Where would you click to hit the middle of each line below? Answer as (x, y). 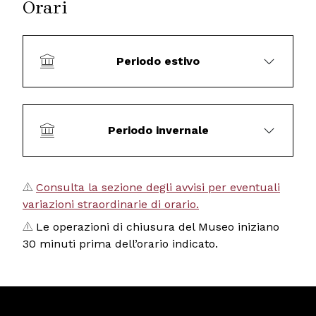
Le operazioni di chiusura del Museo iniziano (156, 226)
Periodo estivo (158, 61)
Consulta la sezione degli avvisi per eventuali (158, 187)
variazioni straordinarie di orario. (111, 204)
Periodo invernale (158, 130)
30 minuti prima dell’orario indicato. (120, 243)
